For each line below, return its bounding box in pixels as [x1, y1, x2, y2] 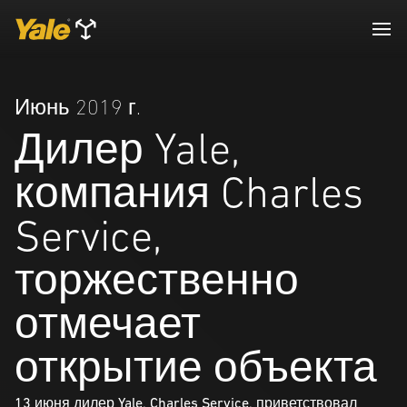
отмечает [15, 298, 201, 348]
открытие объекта [15, 342, 377, 392]
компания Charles [15, 167, 363, 217]
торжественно [15, 254, 299, 304]
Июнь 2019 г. [15, 94, 141, 120]
